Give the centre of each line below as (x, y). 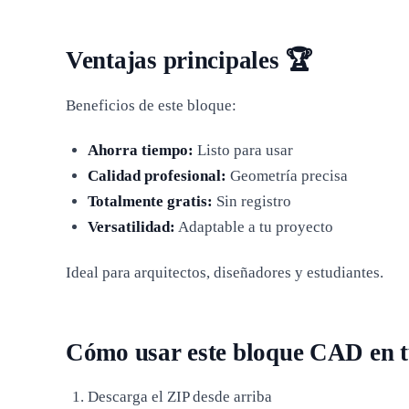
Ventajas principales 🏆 (189, 60)
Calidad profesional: (157, 175)
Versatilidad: (131, 226)
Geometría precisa (287, 175)
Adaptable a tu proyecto (254, 226)
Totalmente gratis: (150, 201)
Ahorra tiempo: (140, 150)
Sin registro (252, 201)
